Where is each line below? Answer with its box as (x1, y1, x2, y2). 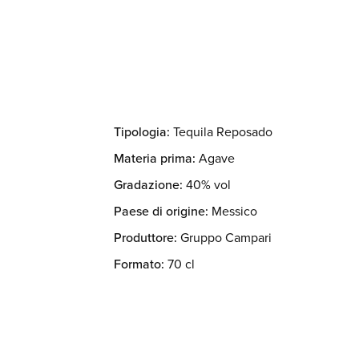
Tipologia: (114, 123, 171, 141)
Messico (212, 202, 258, 221)
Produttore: (114, 228, 178, 247)
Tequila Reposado (173, 123, 273, 142)
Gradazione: (114, 175, 184, 194)
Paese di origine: (114, 202, 209, 220)
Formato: (114, 255, 165, 273)
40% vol (186, 175, 232, 195)
